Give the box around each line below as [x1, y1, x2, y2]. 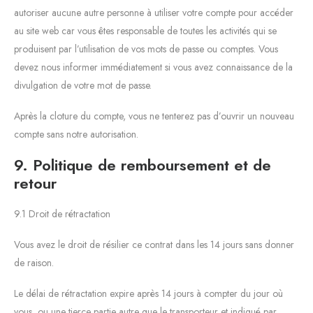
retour [14, 171, 57, 194]
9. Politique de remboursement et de [14, 153, 271, 176]
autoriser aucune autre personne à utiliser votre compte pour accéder [14, 5, 293, 20]
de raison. [14, 255, 54, 270]
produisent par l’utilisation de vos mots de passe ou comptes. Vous [14, 41, 278, 56]
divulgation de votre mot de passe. [14, 78, 152, 92]
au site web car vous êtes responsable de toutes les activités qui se [14, 23, 277, 38]
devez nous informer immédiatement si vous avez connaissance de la [14, 59, 293, 74]
